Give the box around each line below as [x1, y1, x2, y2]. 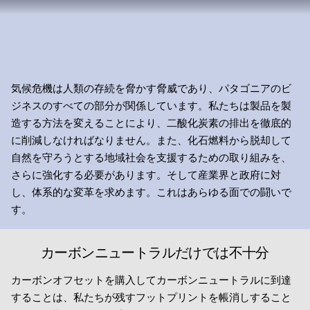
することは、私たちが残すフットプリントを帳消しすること [11, 290, 291, 304]
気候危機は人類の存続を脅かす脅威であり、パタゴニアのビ [11, 81, 291, 95]
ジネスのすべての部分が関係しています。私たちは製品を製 [11, 98, 291, 112]
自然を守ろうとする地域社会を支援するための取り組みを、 [11, 150, 291, 164]
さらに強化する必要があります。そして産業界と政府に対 [11, 167, 281, 181]
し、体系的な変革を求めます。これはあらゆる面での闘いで [11, 185, 291, 199]
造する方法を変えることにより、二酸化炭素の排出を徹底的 [11, 116, 291, 129]
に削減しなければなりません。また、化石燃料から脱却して [11, 133, 291, 147]
